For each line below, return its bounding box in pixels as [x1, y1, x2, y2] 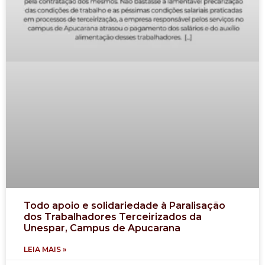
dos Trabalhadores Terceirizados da [24, 211, 202, 222]
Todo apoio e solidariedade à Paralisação [24, 199, 225, 211]
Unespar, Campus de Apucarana [24, 222, 180, 234]
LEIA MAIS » [24, 244, 66, 254]
